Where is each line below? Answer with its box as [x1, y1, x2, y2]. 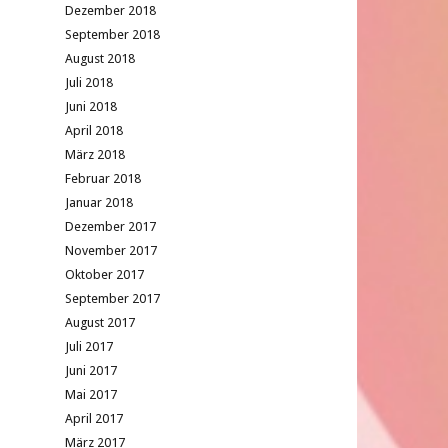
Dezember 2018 [65, 3, 156, 18]
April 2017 [65, 411, 123, 426]
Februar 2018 [65, 171, 141, 186]
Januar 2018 [65, 195, 133, 210]
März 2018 [65, 147, 125, 162]
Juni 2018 [65, 99, 117, 114]
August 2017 [65, 315, 135, 330]
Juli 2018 [65, 75, 113, 90]
